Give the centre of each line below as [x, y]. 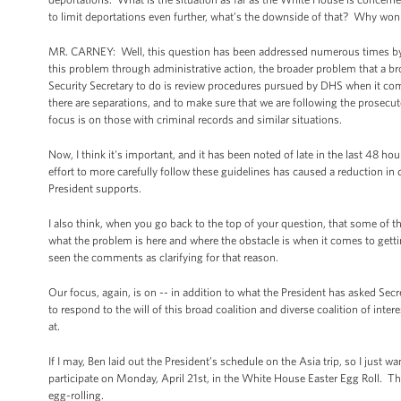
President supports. [96, 188]
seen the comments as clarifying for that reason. [165, 257]
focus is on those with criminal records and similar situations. [195, 119]
